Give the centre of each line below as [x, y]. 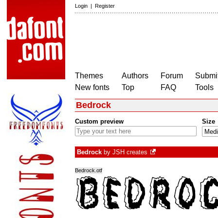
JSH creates [130, 152]
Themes [89, 76]
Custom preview [99, 122]
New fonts [92, 87]
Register [105, 6]
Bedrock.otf [89, 171]
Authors [135, 76]
